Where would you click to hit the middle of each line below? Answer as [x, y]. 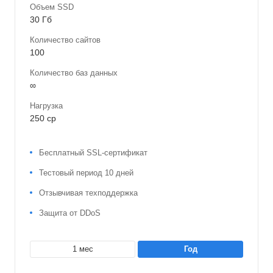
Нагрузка [46, 105]
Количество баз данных [74, 73]
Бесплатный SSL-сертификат [93, 152]
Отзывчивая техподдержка [88, 193]
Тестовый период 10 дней [86, 172]
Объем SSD [52, 7]
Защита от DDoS [70, 213]
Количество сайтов [65, 40]
